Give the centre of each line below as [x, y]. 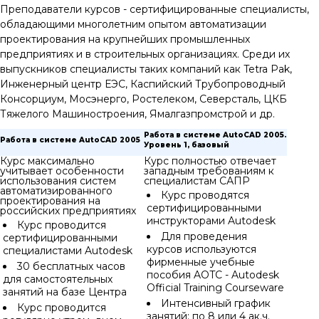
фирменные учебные [201, 262]
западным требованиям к [209, 171]
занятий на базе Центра [65, 292]
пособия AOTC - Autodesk [213, 275]
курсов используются [202, 249]
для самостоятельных [58, 279]
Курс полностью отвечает [210, 161]
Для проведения [204, 236]
